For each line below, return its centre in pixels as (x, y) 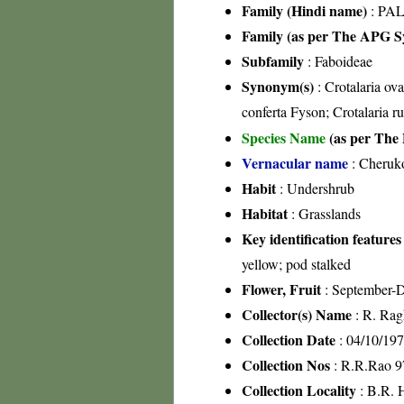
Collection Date (289, 340)
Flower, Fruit (281, 289)
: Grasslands (324, 213)
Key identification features (321, 239)
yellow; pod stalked (296, 264)
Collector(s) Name (297, 314)
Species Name (285, 138)
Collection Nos (286, 365)
